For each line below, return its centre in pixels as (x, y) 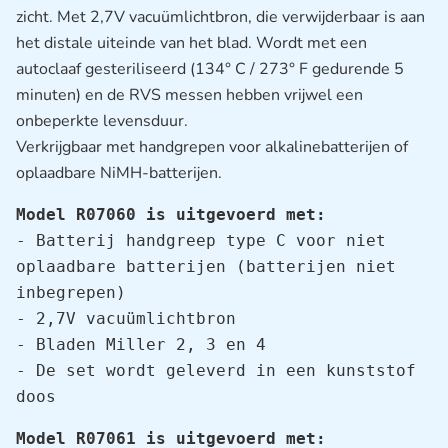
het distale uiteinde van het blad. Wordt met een (191, 42)
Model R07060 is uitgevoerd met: (171, 214)
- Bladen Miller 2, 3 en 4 (141, 344)
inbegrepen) (71, 292)
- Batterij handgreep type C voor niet (201, 240)
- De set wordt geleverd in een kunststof (216, 370)
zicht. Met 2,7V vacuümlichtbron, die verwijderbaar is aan (220, 16)
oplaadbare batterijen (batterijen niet (206, 266)
